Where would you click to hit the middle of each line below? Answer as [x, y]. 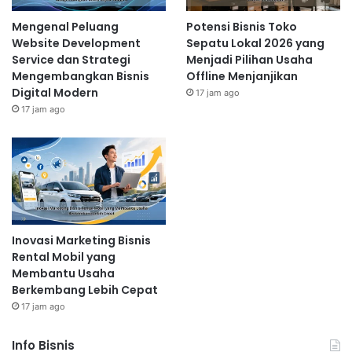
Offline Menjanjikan [242, 76]
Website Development [76, 43]
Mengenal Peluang [65, 26]
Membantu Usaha [63, 273]
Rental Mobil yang [64, 257]
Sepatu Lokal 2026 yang [255, 43]
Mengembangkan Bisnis [81, 76]
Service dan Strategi [71, 59]
